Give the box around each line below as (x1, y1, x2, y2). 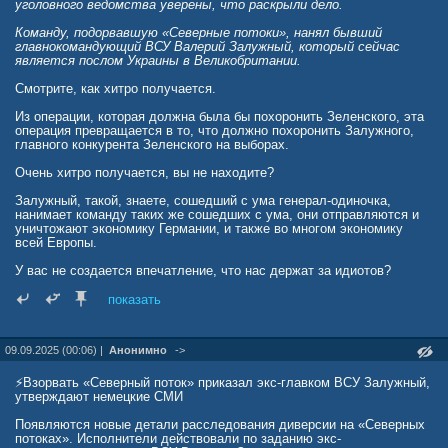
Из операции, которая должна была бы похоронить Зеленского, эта (15, 109, 424, 124)
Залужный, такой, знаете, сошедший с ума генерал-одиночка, (15, 193, 391, 208)
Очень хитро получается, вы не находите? (15, 165, 274, 180)
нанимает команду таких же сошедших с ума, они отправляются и (15, 207, 419, 222)
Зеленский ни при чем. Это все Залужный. (15, 319, 274, 334)
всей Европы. (15, 235, 97, 250)
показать (108, 292, 161, 307)
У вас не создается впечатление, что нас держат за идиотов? (15, 263, 391, 278)
